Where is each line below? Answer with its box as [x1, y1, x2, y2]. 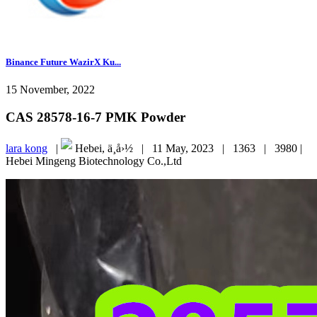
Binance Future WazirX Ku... [6, 56, 121, 67]
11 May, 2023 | [152, 142, 233, 155]
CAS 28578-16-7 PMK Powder [6, 109, 185, 125]
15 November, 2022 [6, 83, 95, 96]
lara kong [6, 142, 47, 155]
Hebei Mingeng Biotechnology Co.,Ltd [6, 155, 182, 168]
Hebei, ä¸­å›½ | [72, 142, 152, 155]
